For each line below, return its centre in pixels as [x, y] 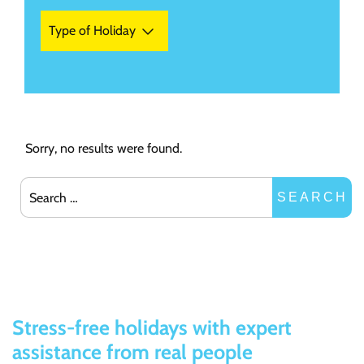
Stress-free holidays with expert [152, 327]
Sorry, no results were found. [104, 148]
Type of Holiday [92, 30]
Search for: [49, 186]
